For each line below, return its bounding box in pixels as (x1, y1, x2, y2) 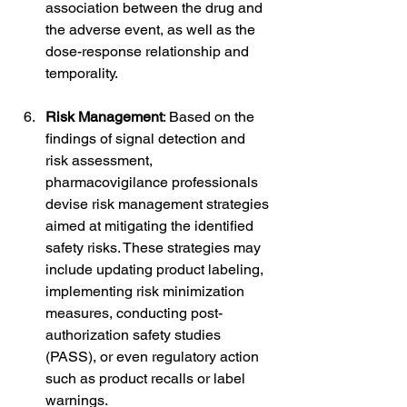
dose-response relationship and (45, 42, 253, 60)
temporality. (45, 64, 118, 82)
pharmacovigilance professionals (45, 173, 262, 191)
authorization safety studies (45, 325, 224, 343)
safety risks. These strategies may (45, 238, 264, 256)
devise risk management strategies (45, 194, 273, 213)
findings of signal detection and (45, 129, 249, 147)
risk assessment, (45, 151, 156, 169)
